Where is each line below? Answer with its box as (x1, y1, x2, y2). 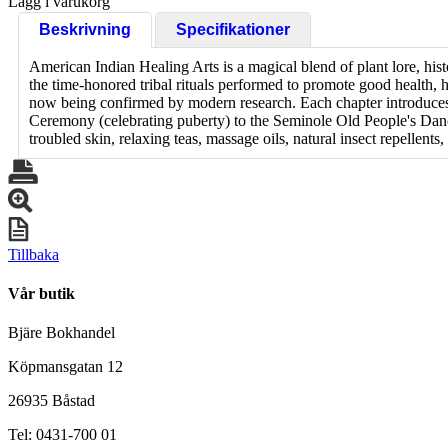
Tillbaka (8, 245, 59, 263)
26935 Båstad (8, 392, 95, 410)
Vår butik (8, 285, 75, 303)
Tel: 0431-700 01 (8, 426, 117, 444)
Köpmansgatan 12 (8, 358, 123, 376)
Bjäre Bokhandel (8, 324, 115, 342)
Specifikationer (176, 20, 290, 38)
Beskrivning (39, 20, 131, 38)
